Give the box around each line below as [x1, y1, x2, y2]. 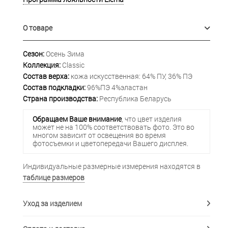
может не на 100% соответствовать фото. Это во [32, 122, 194, 132]
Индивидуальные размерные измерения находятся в [23, 161, 201, 171]
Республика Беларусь [98, 93, 172, 103]
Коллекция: [23, 60, 61, 70]
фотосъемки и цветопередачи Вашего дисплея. [32, 138, 188, 149]
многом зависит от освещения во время [32, 130, 166, 140]
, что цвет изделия [121, 114, 182, 124]
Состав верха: [23, 71, 69, 81]
